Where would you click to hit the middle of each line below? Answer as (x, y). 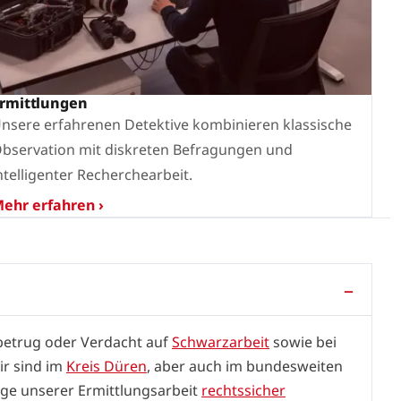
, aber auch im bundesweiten (245, 366)
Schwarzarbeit (221, 341)
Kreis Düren (107, 366)
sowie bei (303, 341)
